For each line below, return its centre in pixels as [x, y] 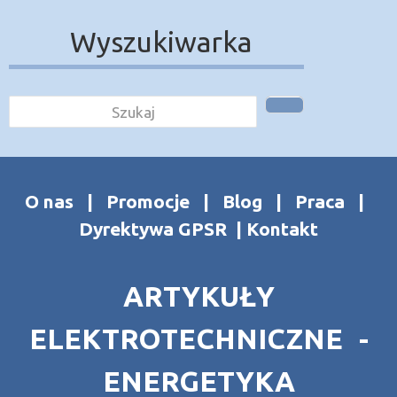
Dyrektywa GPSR [153, 229]
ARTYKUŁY [198, 296]
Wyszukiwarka [161, 42]
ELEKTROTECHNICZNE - [198, 339]
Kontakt [282, 229]
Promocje [148, 202]
